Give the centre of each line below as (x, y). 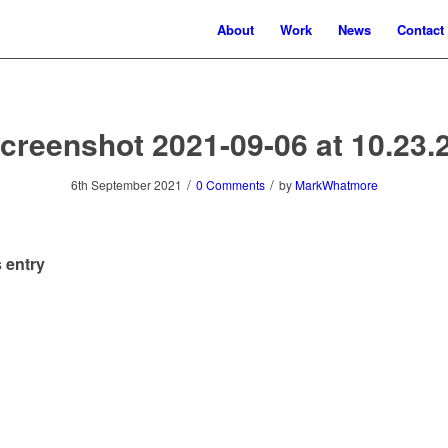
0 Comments (230, 184)
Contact (420, 29)
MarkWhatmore (336, 184)
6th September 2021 (126, 184)
